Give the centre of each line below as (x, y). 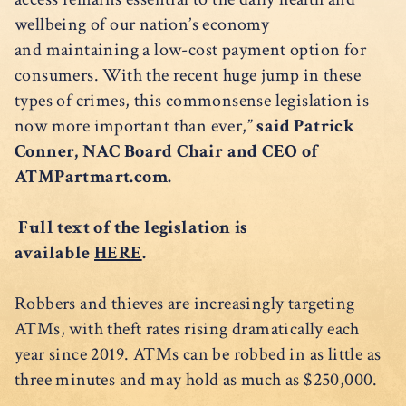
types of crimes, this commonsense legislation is (192, 100)
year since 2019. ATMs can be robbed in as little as (198, 354)
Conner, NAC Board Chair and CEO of (166, 151)
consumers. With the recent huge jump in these (188, 75)
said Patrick (304, 126)
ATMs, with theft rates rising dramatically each (187, 329)
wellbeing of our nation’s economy (142, 24)
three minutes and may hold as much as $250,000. (200, 379)
